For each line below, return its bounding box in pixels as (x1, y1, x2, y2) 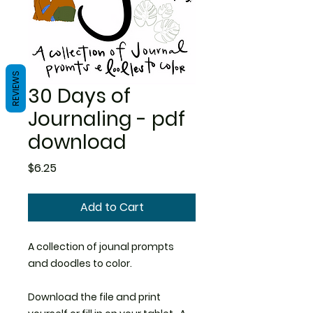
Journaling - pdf (28, 105, 185, 133)
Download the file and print (28, 290, 161, 305)
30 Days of (28, 82, 131, 110)
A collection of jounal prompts (28, 240, 174, 254)
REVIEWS (10, 71, 22, 106)
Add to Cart (80, 199, 144, 216)
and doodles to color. (28, 256, 134, 271)
